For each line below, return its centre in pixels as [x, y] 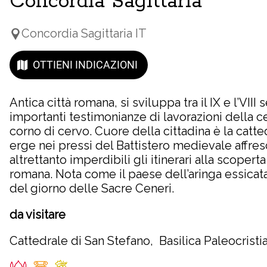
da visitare [39, 214]
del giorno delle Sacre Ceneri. [92, 188]
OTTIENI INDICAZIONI [85, 65]
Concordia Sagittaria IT [84, 33]
